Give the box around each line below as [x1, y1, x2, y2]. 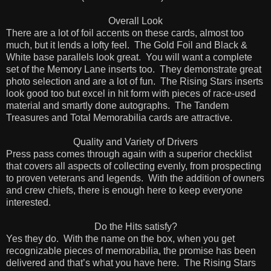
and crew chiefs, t [6, 184, 80, 195]
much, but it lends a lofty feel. [6, 39, 129, 50]
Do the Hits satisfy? [94, 221, 177, 232]
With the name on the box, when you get [64, 233, 235, 244]
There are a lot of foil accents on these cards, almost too [6, 27, 244, 38]
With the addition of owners [143, 172, 264, 183]
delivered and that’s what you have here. [6, 257, 179, 268]
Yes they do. [6, 233, 59, 244]
